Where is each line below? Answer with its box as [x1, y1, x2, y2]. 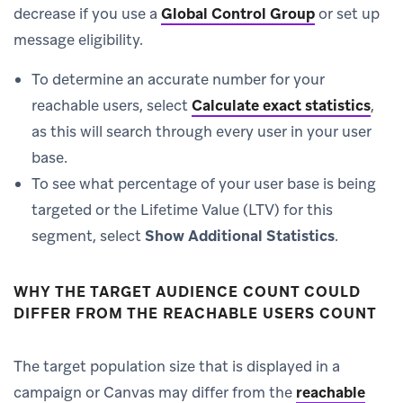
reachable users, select [31, 94, 192, 115]
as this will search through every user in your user [31, 121, 372, 141]
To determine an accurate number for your [31, 68, 325, 89]
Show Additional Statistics [145, 225, 335, 246]
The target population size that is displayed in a [13, 355, 340, 376]
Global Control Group [161, 3, 315, 23]
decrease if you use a [13, 3, 161, 23]
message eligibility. [13, 29, 143, 49]
